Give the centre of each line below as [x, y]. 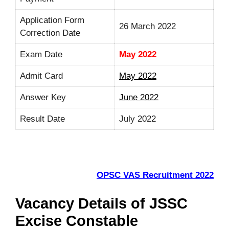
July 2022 [138, 119]
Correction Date [50, 33]
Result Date [42, 119]
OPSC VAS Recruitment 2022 [155, 175]
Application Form [52, 20]
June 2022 [139, 97]
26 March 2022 [147, 26]
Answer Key [43, 97]
